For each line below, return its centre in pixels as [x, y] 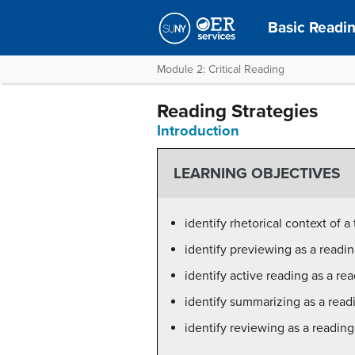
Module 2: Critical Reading [221, 69]
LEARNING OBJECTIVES [257, 174]
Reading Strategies [237, 111]
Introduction [198, 131]
